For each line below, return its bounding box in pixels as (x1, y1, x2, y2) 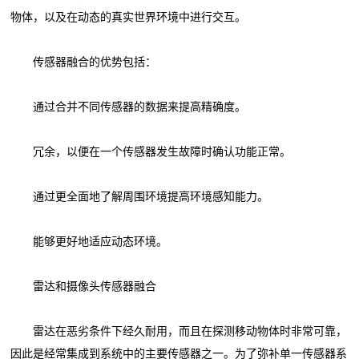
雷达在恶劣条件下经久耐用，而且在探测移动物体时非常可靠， (10, 325, 348, 337)
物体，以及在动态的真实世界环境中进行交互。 (10, 10, 247, 23)
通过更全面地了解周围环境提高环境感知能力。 (10, 190, 269, 203)
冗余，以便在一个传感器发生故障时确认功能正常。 (10, 145, 292, 158)
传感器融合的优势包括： (10, 55, 157, 68)
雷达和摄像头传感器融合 (10, 280, 157, 292)
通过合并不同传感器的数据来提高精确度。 (10, 100, 247, 113)
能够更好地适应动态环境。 (10, 235, 168, 248)
